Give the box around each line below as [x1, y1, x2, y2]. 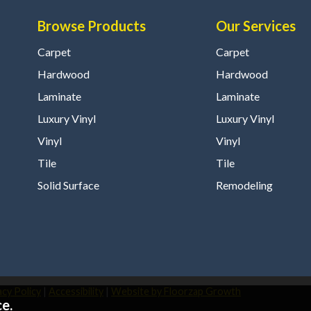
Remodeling [215, 178, 273, 192]
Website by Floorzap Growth [111, 285, 241, 298]
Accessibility [49, 285, 103, 298]
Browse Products [37, 17, 146, 35]
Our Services [215, 17, 296, 35]
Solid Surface [37, 178, 99, 192]
